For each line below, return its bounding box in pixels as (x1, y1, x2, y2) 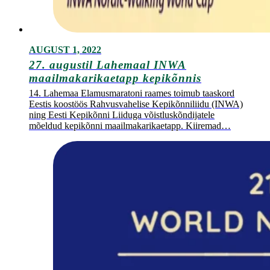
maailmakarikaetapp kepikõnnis (29, 72, 201, 85)
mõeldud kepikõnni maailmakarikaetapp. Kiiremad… (29, 121, 231, 131)
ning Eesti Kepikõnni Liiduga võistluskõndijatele (29, 110, 215, 121)
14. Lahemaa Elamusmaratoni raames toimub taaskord (29, 88, 234, 99)
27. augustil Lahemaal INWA (29, 58, 186, 72)
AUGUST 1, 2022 (29, 45, 101, 55)
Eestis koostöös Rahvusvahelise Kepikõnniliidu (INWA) (29, 99, 243, 110)
